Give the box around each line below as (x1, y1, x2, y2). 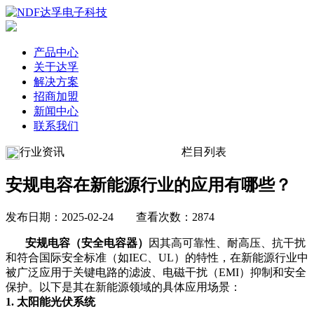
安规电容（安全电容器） (25, 236, 149, 249)
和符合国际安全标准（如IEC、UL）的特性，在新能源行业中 (6, 251, 308, 264)
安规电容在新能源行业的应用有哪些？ (6, 175, 292, 194)
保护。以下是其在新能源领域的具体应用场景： (6, 280, 241, 293)
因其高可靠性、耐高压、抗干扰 (149, 236, 306, 249)
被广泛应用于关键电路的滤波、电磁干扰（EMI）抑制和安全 (6, 266, 306, 278)
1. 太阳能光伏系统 (6, 295, 95, 308)
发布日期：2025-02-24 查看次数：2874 (6, 210, 214, 223)
